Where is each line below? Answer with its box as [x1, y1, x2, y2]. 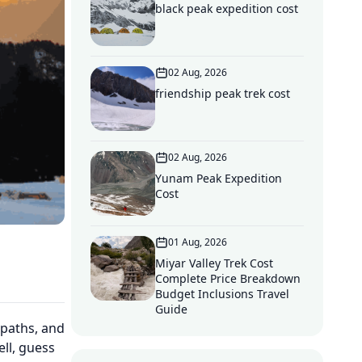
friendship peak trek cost [155, 86, 290, 101]
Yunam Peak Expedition [155, 170, 282, 186]
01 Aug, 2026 [168, 235, 227, 249]
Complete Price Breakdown [155, 271, 301, 286]
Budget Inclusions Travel [155, 286, 289, 301]
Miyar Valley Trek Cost [155, 255, 273, 271]
